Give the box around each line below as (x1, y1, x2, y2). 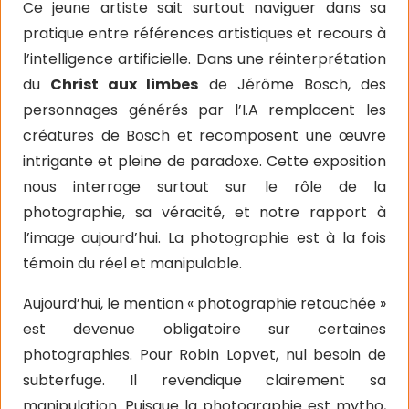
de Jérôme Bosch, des (198, 73, 387, 95)
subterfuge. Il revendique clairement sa (23, 369, 386, 391)
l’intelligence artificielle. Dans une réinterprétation (23, 47, 386, 69)
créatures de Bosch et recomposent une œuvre (23, 124, 386, 146)
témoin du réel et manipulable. (23, 252, 242, 274)
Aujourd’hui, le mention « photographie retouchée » (23, 292, 386, 314)
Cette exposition (266, 150, 387, 172)
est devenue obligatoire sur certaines (23, 318, 386, 340)
